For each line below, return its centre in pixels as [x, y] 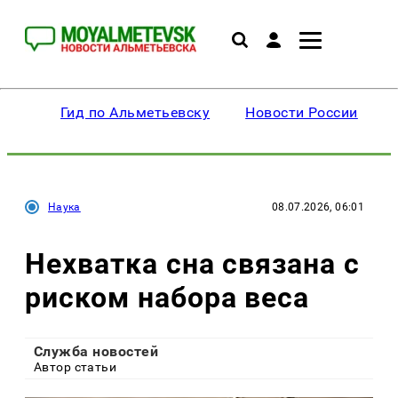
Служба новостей [96, 352]
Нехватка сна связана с [193, 263]
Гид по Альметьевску [135, 112]
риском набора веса [167, 297]
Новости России [302, 112]
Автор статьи [76, 367]
